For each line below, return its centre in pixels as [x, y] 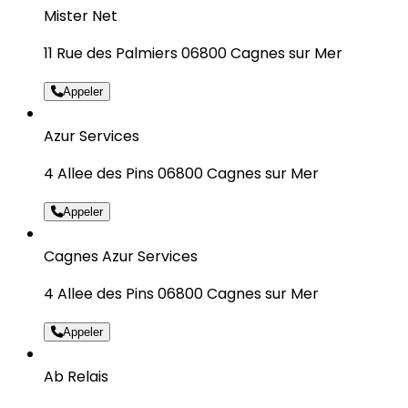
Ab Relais [76, 376]
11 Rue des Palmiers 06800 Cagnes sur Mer [193, 53]
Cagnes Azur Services [121, 256]
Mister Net [81, 15]
